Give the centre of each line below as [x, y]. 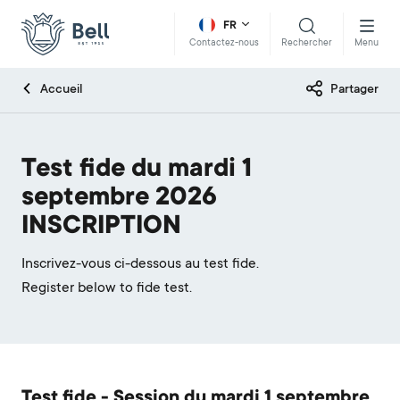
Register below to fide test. [107, 288]
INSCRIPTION [101, 228]
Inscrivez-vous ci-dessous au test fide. [140, 264]
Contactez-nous [224, 44]
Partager [354, 90]
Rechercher [307, 43]
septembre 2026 [119, 199]
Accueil [62, 90]
